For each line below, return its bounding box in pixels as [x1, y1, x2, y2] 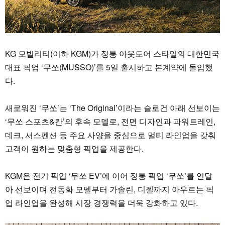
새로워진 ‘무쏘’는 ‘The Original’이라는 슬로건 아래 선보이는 [5, 101, 220, 114]
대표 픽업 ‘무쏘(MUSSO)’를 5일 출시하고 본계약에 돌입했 [5, 61, 213, 73]
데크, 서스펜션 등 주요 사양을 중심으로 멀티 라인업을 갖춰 [5, 129, 216, 141]
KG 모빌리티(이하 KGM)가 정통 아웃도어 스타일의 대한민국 [5, 47, 219, 59]
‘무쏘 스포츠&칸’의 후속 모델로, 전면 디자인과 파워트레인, [5, 115, 215, 127]
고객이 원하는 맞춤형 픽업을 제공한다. [5, 142, 144, 154]
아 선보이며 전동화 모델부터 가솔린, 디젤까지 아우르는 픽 [5, 183, 214, 195]
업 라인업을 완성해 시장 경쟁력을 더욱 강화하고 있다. [5, 196, 198, 208]
